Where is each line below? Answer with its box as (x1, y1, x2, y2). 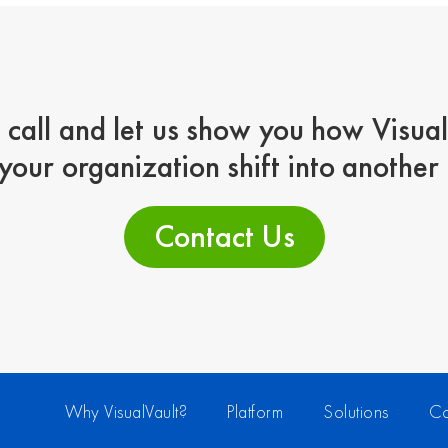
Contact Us (153, 216, 295, 258)
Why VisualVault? (65, 404, 188, 423)
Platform (227, 404, 284, 423)
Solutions (323, 404, 389, 423)
